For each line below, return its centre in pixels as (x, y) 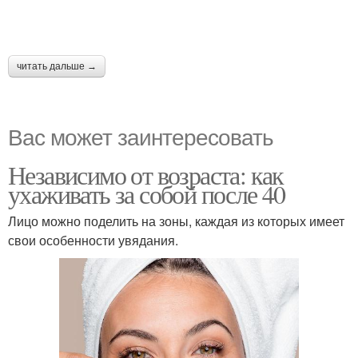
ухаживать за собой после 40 (147, 194)
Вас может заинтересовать (141, 136)
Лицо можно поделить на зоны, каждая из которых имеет (176, 221)
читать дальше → (57, 66)
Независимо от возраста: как (146, 175)
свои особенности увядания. (93, 240)
